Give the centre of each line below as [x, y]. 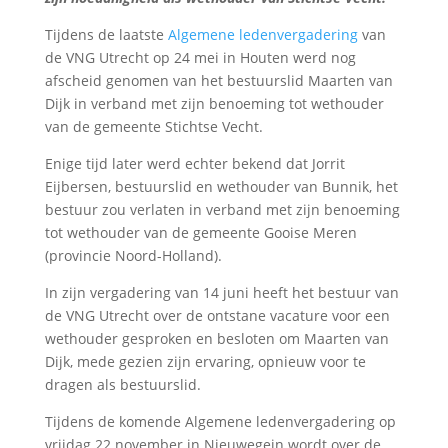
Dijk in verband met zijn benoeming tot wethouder [214, 103]
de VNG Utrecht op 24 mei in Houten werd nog [200, 57]
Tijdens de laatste [106, 34]
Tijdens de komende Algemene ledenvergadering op [220, 421]
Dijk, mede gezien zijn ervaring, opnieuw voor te [205, 361]
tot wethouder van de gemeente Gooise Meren [200, 232]
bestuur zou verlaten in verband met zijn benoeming [222, 209]
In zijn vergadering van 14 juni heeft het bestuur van [221, 292]
